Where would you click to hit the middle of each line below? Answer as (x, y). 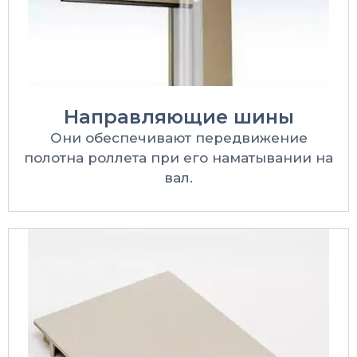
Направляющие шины (178, 116)
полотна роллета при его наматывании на (178, 157)
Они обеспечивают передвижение (178, 137)
